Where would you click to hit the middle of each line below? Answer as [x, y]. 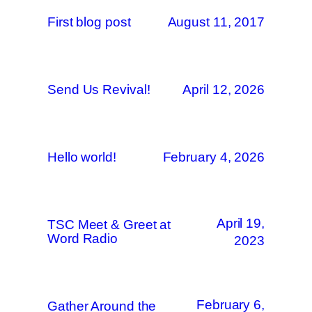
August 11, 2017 [216, 22]
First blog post [89, 22]
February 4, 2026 [213, 157]
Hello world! [82, 157]
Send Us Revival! [99, 89]
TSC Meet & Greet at [109, 224]
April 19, [240, 223]
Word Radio [83, 238]
